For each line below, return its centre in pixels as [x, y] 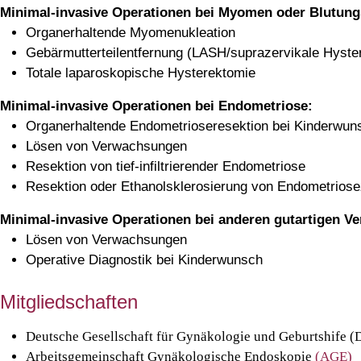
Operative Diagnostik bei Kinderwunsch [144, 260]
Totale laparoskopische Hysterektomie [141, 73]
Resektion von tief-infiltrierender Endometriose [166, 166]
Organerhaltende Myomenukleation [131, 33]
